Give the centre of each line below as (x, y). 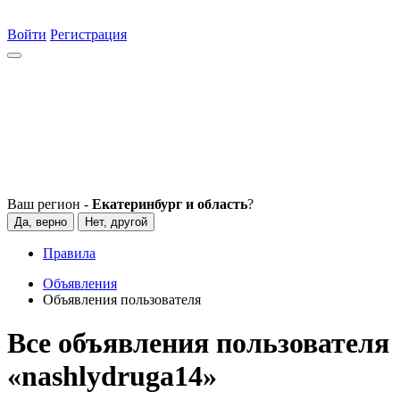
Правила (69, 253)
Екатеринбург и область (170, 204)
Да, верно (41, 222)
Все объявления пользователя (198, 343)
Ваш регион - (50, 204)
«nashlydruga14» (112, 376)
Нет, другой (116, 222)
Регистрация (88, 34)
